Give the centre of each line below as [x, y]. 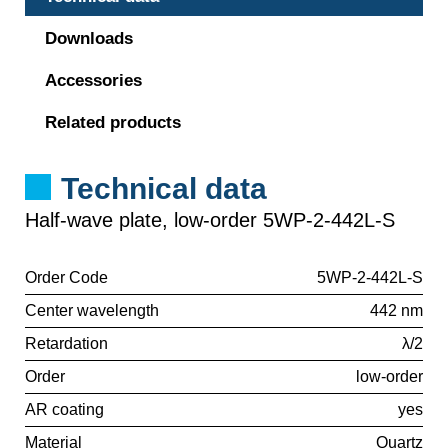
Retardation [66, 343]
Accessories [93, 80]
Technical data [164, 188]
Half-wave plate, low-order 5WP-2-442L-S [210, 220]
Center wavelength [92, 310]
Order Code [66, 277]
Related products [113, 122]
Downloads [89, 38]
